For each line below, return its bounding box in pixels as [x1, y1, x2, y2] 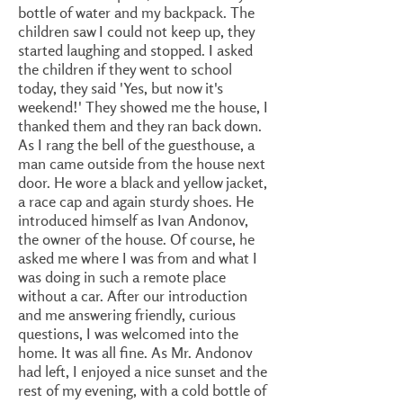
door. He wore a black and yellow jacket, [18, 173, 267, 192]
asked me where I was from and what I [18, 248, 257, 267]
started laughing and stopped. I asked [18, 40, 253, 59]
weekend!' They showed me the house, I [18, 97, 268, 116]
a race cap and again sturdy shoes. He [18, 192, 254, 210]
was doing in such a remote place [18, 267, 226, 286]
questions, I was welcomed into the [18, 324, 238, 343]
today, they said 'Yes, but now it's [18, 78, 223, 97]
